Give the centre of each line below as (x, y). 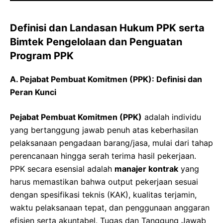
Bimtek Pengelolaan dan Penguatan (96, 42)
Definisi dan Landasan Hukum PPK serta (107, 28)
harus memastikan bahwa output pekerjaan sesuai (104, 181)
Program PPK (42, 56)
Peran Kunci (33, 92)
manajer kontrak (146, 168)
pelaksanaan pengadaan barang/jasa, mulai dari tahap (111, 143)
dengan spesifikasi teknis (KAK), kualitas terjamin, (103, 194)
